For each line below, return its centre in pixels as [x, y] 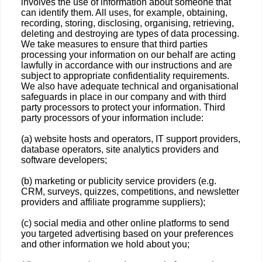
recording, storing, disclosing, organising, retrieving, [127, 23]
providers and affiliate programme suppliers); [113, 202]
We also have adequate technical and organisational [130, 86]
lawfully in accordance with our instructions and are [127, 65]
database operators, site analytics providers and [120, 149]
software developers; [64, 160]
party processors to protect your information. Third [123, 107]
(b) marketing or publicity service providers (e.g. [119, 181]
